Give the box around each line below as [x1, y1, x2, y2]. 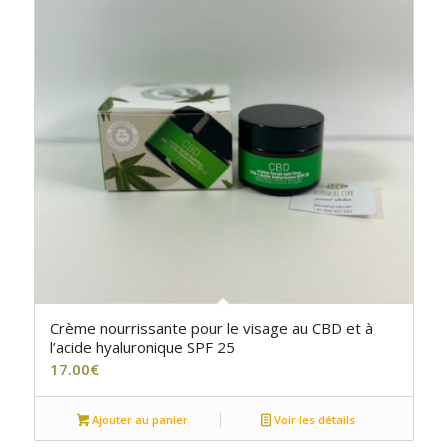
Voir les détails [271, 412, 356, 428]
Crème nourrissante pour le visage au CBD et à [49, 318, 373, 339]
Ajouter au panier [89, 412, 189, 428]
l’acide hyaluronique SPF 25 [49, 337, 235, 358]
